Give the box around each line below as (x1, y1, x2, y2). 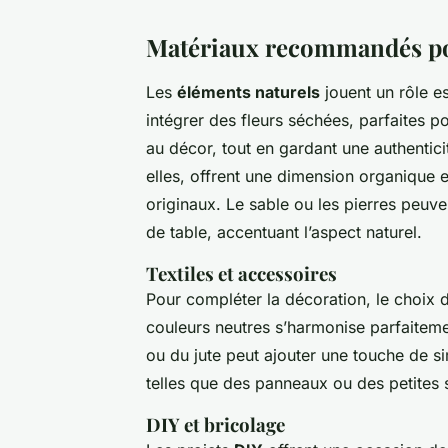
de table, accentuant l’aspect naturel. (146, 221, 422, 242)
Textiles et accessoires (146, 260, 337, 286)
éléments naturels (177, 81, 320, 102)
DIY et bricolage (146, 411, 285, 437)
